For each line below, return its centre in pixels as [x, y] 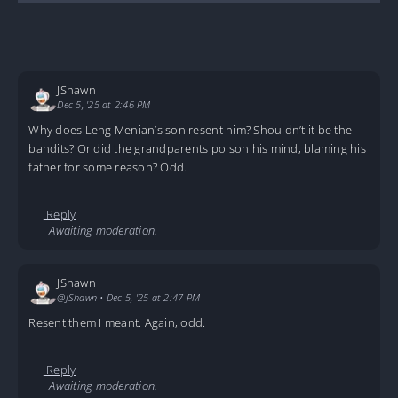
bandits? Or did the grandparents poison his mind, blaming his [197, 149]
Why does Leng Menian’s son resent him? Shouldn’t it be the [191, 130]
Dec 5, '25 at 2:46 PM [104, 104]
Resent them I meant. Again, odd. [117, 323]
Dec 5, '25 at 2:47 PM [153, 297]
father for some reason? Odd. [108, 167]
